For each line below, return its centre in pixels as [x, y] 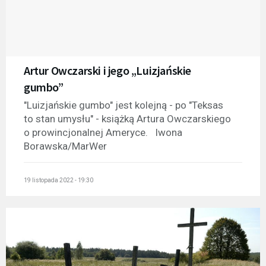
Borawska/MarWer [65, 146]
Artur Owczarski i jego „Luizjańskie [107, 71]
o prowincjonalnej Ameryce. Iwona [103, 133]
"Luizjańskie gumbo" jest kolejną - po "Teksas [123, 105]
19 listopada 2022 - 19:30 [58, 180]
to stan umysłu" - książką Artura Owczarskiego [127, 119]
